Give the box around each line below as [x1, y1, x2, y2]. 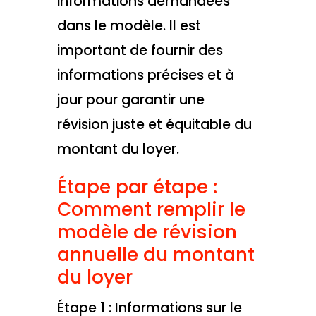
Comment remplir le [56, 195, 245, 222]
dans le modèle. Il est [56, 16, 201, 36]
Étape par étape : [56, 173, 217, 200]
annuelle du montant [56, 241, 255, 267]
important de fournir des [56, 41, 223, 61]
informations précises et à [56, 66, 234, 85]
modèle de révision [56, 218, 237, 245]
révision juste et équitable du [56, 115, 252, 135]
